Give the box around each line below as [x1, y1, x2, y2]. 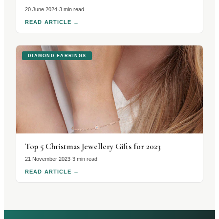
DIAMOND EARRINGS [28, 53, 87, 58]
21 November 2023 [25, 156, 70, 162]
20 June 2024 [25, 6, 57, 12]
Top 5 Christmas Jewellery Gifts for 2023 [25, 141, 161, 152]
